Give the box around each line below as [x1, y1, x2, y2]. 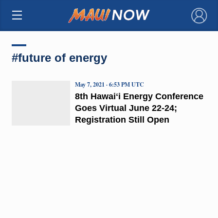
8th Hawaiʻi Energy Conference [74, 91, 203, 101]
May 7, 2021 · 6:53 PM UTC [74, 80, 144, 89]
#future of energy [11, 51, 107, 64]
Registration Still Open [74, 114, 169, 125]
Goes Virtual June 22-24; [74, 103, 177, 113]
